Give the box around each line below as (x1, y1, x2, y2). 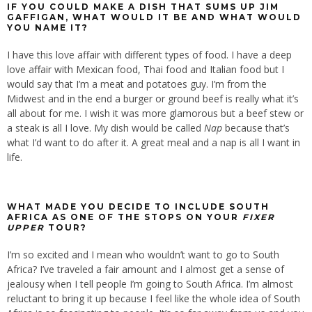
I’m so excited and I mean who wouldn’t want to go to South (7, 248, 279, 262)
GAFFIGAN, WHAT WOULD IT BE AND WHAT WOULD (7, 12, 302, 22)
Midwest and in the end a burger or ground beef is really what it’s (7, 91, 299, 105)
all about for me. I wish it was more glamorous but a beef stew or (7, 106, 304, 120)
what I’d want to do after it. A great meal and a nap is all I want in (7, 135, 300, 149)
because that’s (222, 120, 290, 134)
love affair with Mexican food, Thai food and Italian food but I (7, 62, 284, 76)
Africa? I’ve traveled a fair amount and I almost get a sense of (7, 263, 284, 276)
